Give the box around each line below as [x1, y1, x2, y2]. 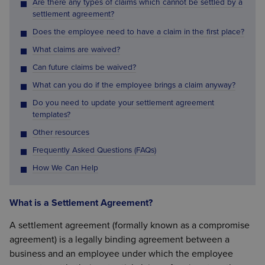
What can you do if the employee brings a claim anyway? [32, 80, 235, 91]
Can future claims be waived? [32, 63, 136, 73]
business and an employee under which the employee [9, 247, 233, 260]
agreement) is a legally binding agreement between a [9, 233, 230, 245]
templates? [32, 110, 70, 120]
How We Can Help [32, 163, 98, 173]
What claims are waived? [32, 45, 120, 55]
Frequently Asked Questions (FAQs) [32, 146, 156, 156]
